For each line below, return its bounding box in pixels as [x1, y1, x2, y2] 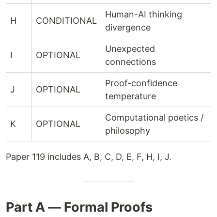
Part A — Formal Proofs [6, 199, 153, 215]
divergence [105, 22, 151, 32]
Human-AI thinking [105, 9, 182, 19]
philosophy [105, 125, 150, 136]
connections [105, 57, 156, 67]
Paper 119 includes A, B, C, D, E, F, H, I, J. [6, 152, 171, 162]
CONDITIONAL [36, 15, 97, 26]
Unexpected [105, 44, 155, 54]
